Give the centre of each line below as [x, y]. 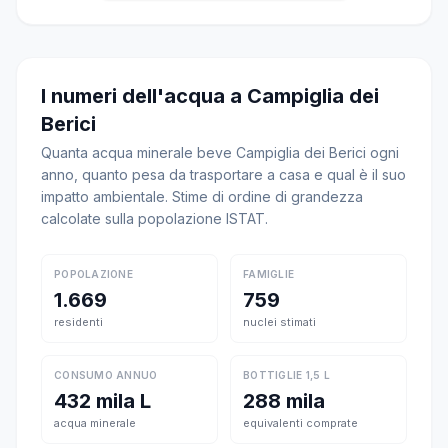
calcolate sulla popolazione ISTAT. [154, 218]
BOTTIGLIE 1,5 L [286, 375]
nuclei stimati [279, 322]
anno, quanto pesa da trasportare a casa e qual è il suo [223, 174]
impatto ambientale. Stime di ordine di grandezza [202, 196]
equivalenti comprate [300, 423]
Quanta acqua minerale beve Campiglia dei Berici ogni [220, 152]
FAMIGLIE [268, 274]
